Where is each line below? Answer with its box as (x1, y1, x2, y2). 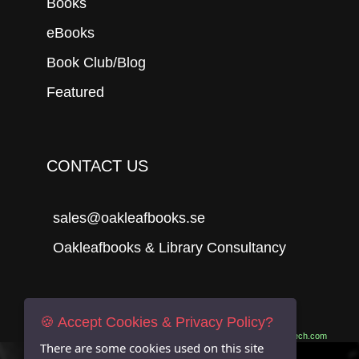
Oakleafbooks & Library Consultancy (53, 239, 286, 256)
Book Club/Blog (46, 54, 146, 71)
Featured (46, 83, 104, 100)
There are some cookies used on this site (40, 340, 264, 356)
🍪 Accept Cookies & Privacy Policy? (40, 314, 273, 330)
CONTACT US (46, 156, 148, 175)
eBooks (46, 24, 95, 41)
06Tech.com (279, 330, 327, 341)
